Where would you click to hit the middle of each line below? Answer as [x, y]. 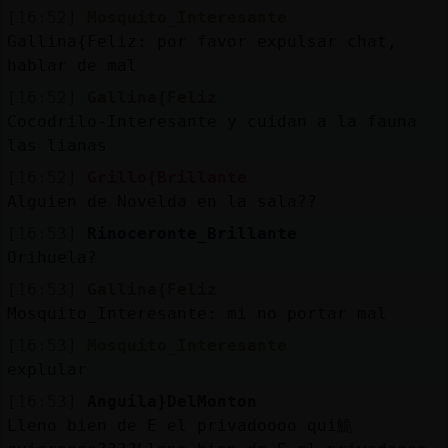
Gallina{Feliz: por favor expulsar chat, [201, 41]
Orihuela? [51, 257]
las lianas [56, 145]
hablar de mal [71, 65]
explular [46, 369]
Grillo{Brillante [166, 177]
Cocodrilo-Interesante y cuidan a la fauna [211, 121]
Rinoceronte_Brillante [191, 233]
